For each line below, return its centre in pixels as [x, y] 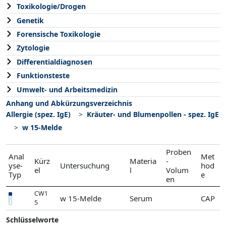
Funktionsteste [43, 76]
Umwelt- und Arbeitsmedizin [67, 89]
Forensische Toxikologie [59, 34]
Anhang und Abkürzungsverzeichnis [69, 103]
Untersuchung [85, 166]
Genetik [30, 20]
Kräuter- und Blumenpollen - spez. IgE [153, 115]
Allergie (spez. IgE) [38, 115]
